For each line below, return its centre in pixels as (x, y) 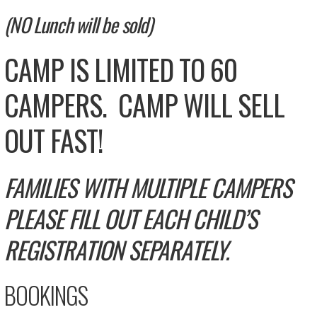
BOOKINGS (46, 294)
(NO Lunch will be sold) (78, 24)
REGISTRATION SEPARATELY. (117, 249)
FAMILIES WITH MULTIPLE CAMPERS (148, 187)
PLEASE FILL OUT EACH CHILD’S (131, 218)
